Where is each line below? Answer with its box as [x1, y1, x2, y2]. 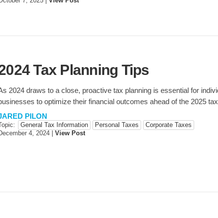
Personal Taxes [95, 122, 139, 129]
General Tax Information [20, 122, 88, 129]
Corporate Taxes [145, 122, 192, 129]
